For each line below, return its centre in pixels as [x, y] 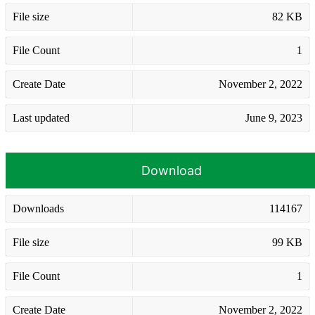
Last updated [41, 117]
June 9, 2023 [274, 117]
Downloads [38, 208]
